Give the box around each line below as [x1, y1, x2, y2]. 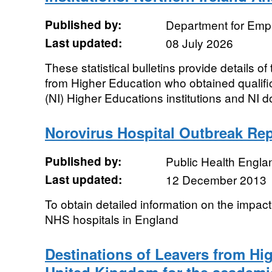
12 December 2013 [165, 171, 267, 188]
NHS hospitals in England [44, 211, 178, 227]
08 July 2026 [165, 35, 233, 51]
